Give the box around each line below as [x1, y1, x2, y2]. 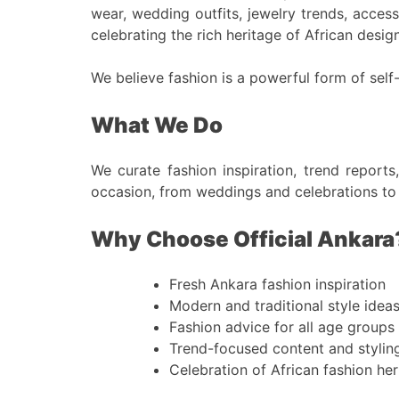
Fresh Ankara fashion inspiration [169, 274, 386, 293]
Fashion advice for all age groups [169, 317, 395, 336]
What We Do [91, 112, 223, 139]
